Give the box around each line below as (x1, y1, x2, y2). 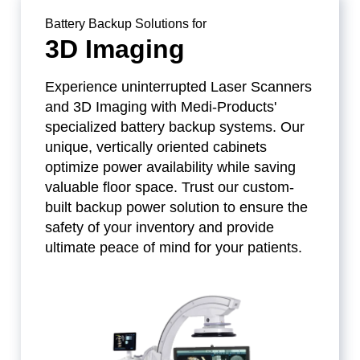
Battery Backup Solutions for (45, 17, 207, 31)
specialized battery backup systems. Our (45, 119, 305, 136)
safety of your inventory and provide (45, 219, 275, 236)
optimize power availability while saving (45, 159, 297, 176)
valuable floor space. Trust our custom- (45, 179, 295, 196)
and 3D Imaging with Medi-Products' (45, 99, 277, 116)
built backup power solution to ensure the (45, 199, 309, 216)
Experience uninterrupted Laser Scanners (45, 79, 313, 96)
